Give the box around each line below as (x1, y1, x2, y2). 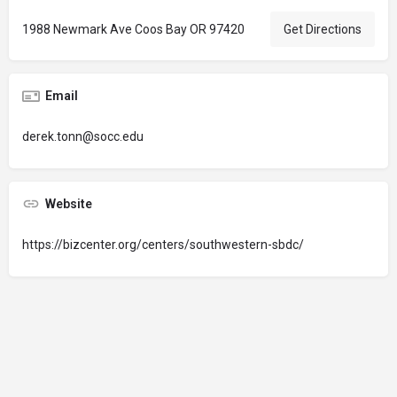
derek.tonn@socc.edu (22, 129, 144, 144)
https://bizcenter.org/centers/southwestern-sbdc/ (22, 237, 304, 252)
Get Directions (284, 22, 362, 36)
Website (45, 197, 92, 211)
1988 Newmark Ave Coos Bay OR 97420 (22, 22, 245, 36)
